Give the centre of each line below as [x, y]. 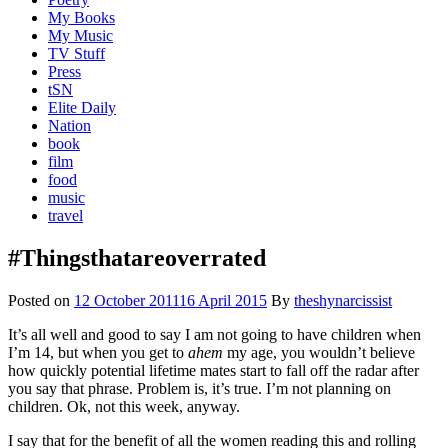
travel [65, 215]
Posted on [41, 300]
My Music [80, 35]
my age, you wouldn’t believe [319, 352]
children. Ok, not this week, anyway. [124, 406]
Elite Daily [82, 107]
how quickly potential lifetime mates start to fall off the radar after [213, 370]
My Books [81, 17]
